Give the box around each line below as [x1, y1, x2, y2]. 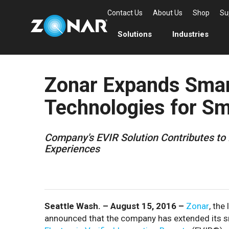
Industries [172, 30, 209, 39]
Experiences [44, 143, 100, 155]
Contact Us [107, 9, 143, 17]
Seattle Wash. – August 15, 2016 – [44, 201, 186, 211]
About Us [153, 9, 182, 17]
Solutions [118, 30, 152, 39]
